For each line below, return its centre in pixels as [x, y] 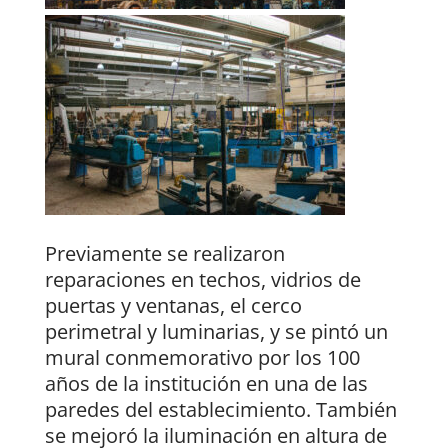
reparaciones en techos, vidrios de [202, 280]
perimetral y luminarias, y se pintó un [216, 332]
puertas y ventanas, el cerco [173, 306]
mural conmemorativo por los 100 [202, 358]
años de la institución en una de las [206, 384]
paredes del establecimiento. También [220, 410]
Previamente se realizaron [164, 254]
